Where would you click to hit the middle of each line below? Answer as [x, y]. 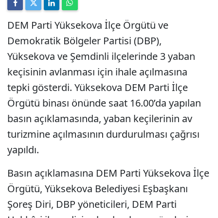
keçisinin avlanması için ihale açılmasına [97, 72]
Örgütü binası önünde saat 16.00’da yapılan [104, 103]
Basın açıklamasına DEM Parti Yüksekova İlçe [108, 173]
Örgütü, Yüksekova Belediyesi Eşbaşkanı [98, 189]
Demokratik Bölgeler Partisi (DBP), [84, 41]
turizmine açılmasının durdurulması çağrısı [103, 134]
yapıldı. [23, 150]
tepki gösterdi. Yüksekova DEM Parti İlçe [98, 87]
